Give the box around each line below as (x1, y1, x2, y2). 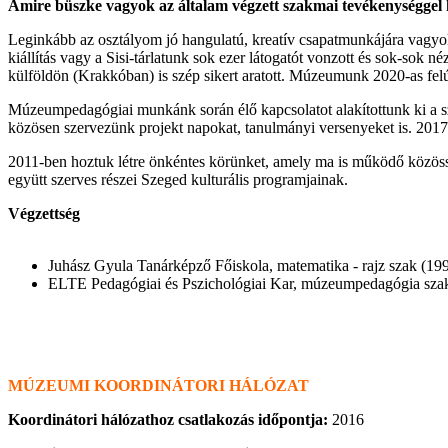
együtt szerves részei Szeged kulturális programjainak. (8, 171, 348, 188)
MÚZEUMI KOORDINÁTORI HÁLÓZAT (8, 377, 309, 394)
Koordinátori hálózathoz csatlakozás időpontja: (8, 411, 332, 428)
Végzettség (8, 205, 80, 222)
